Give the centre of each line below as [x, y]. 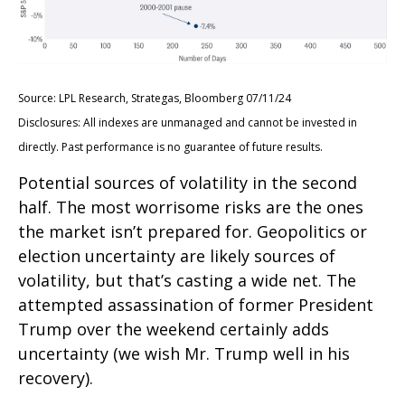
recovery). [56, 377]
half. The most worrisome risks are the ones [191, 207]
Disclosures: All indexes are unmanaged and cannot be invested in [188, 122]
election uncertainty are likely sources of [177, 255]
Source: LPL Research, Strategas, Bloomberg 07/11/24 [155, 98]
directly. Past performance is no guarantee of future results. [170, 146]
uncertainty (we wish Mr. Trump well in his [184, 353]
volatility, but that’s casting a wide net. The [187, 280]
